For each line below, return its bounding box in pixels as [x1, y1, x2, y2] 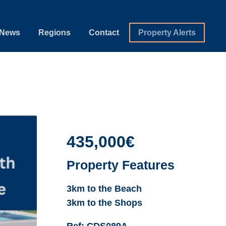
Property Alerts [138, 28, 196, 37]
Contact [89, 28, 120, 37]
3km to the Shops [67, 197, 143, 208]
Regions [38, 28, 71, 37]
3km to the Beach [67, 183, 142, 194]
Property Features [67, 157, 175, 172]
